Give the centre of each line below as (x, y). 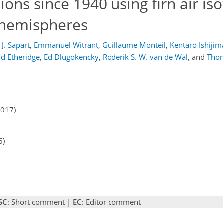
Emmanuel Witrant (66, 45)
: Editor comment (111, 201)
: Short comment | (40, 201)
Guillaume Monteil (134, 45)
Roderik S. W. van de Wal (145, 57)
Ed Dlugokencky (71, 57)
